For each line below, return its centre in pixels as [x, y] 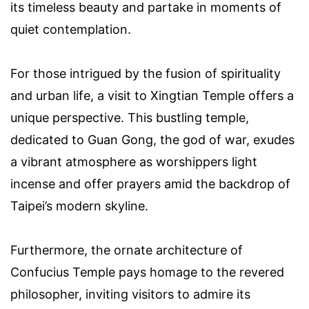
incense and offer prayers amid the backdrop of [150, 184]
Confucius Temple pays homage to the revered [147, 272]
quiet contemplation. [71, 30]
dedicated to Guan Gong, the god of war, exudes [152, 140]
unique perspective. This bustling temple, [130, 118]
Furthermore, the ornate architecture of [127, 250]
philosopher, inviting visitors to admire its [130, 295]
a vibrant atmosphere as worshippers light [134, 162]
